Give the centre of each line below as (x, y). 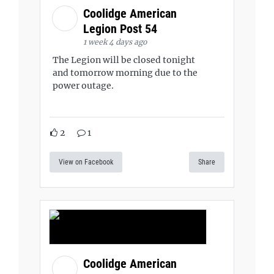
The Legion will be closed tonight (124, 60)
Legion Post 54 (122, 29)
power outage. (83, 86)
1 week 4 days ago (115, 42)
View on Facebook (86, 162)
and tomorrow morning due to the (125, 73)
